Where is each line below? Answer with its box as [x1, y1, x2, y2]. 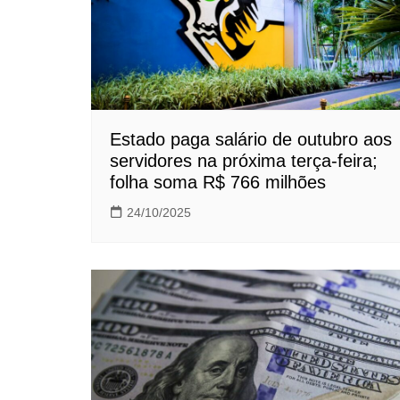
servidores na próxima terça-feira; [110, 151, 378, 171]
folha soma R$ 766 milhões [110, 172, 326, 193]
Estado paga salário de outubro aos [110, 129, 392, 150]
